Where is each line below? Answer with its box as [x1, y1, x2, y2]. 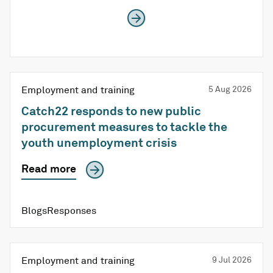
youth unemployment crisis [21, 135, 177, 151]
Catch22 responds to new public [21, 103, 201, 119]
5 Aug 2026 [208, 83, 252, 94]
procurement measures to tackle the [21, 119, 227, 135]
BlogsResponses [21, 204, 96, 217]
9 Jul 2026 [212, 254, 252, 265]
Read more [21, 161, 76, 175]
